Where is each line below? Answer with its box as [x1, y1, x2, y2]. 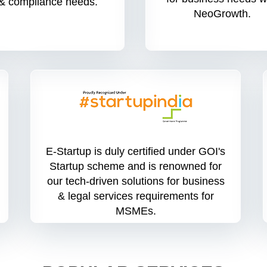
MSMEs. [115, 205, 156, 218]
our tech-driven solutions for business [46, 175, 225, 188]
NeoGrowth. [193, 8, 251, 20]
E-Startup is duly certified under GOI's [46, 145, 226, 158]
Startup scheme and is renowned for [49, 160, 222, 173]
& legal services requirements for [57, 190, 214, 203]
